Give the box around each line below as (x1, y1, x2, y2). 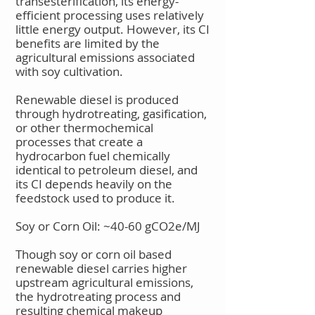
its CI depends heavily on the (15, 176, 172, 192)
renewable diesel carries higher (15, 260, 187, 276)
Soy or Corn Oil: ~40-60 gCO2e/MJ (15, 218, 203, 234)
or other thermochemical (15, 120, 153, 136)
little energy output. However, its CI (15, 21, 210, 37)
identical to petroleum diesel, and (15, 162, 198, 178)
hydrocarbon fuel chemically (15, 148, 170, 164)
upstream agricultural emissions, (15, 274, 193, 290)
